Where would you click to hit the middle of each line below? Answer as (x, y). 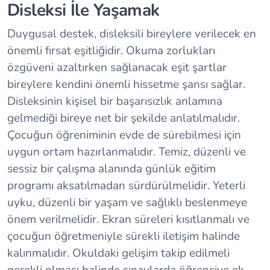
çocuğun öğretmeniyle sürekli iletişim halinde (124, 236)
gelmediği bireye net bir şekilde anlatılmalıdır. (124, 118)
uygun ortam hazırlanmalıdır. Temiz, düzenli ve (127, 152)
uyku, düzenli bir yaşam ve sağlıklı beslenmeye (127, 202)
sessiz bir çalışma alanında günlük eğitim (111, 168)
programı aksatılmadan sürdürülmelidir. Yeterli (126, 185)
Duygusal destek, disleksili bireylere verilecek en (132, 33)
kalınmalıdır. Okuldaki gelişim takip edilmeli (118, 253)
